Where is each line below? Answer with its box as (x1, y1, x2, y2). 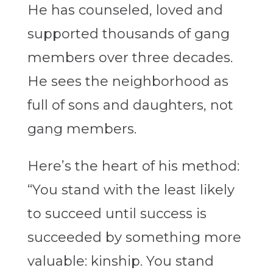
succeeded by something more (27, 229, 241, 246)
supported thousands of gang (27, 26, 230, 43)
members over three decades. (27, 49, 233, 66)
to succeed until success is (27, 205, 207, 222)
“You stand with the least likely (27, 182, 235, 199)
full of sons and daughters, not (27, 97, 233, 114)
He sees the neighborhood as (27, 73, 229, 90)
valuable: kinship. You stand (27, 253, 214, 270)
